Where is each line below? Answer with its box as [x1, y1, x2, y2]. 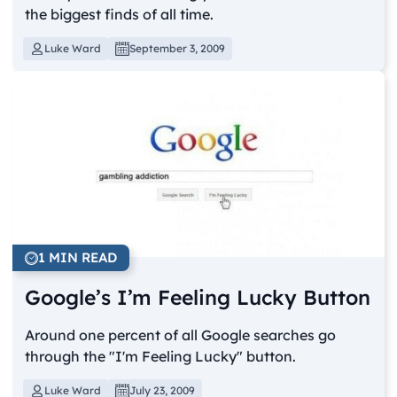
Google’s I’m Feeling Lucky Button [25, 284, 371, 311]
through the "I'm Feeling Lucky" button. [25, 347, 297, 366]
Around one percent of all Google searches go [25, 326, 337, 345]
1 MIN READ [38, 249, 118, 267]
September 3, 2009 [129, 42, 226, 56]
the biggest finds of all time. [25, 5, 214, 24]
